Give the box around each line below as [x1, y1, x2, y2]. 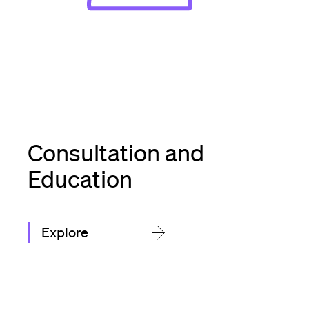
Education [28, 164, 132, 192]
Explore [41, 223, 88, 241]
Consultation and [28, 138, 204, 166]
